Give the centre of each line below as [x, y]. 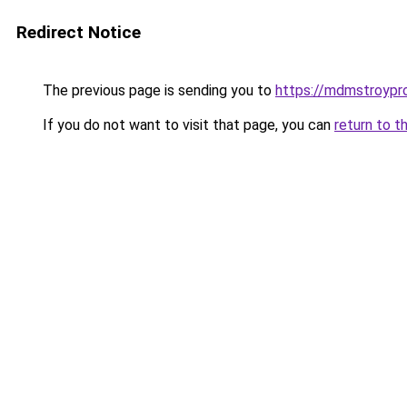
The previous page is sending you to [157, 90]
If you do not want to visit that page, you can [187, 125]
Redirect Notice [79, 32]
